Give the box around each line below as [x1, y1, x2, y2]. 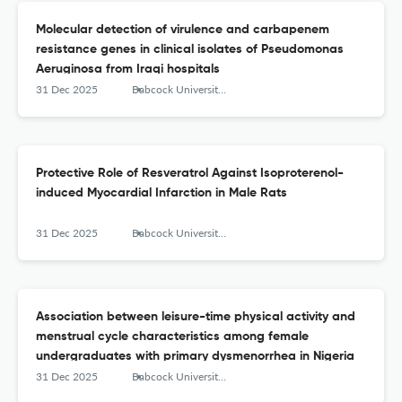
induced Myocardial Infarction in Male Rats [36, 187, 287, 200]
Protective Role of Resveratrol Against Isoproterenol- [36, 167, 344, 180]
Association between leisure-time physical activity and [36, 310, 355, 324]
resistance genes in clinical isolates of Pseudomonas [36, 43, 344, 57]
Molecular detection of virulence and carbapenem [36, 23, 329, 37]
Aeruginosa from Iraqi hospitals [36, 63, 220, 76]
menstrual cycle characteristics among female [36, 330, 309, 344]
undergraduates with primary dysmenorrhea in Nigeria [36, 350, 354, 363]
